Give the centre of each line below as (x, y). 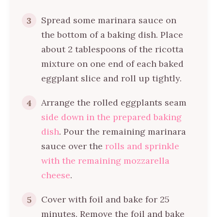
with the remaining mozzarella (105, 161)
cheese (56, 175)
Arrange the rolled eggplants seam (114, 102)
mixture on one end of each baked (112, 64)
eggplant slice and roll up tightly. (111, 78)
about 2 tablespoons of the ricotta (112, 49)
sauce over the (73, 146)
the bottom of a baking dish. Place (112, 35)
